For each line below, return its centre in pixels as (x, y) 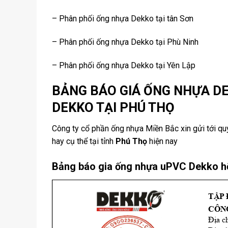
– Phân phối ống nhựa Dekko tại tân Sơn (123, 19)
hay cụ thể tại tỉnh (84, 141)
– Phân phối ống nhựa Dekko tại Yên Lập (124, 65)
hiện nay (162, 141)
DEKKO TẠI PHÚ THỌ (113, 107)
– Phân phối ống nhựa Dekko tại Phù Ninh (125, 42)
